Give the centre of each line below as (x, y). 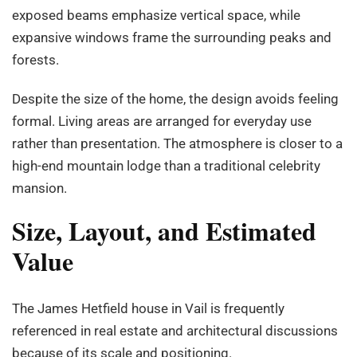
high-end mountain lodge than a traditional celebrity (166, 165)
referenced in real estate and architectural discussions (175, 331)
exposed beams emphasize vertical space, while (156, 15)
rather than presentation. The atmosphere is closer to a (177, 143)
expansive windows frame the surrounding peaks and (172, 37)
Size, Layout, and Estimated (164, 230)
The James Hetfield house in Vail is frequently (148, 309)
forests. (35, 59)
